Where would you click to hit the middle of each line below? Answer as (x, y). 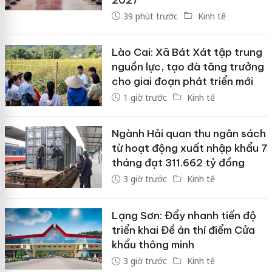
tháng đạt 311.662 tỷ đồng (178, 163)
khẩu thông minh (153, 244)
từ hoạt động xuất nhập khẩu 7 (189, 148)
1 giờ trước (145, 97)
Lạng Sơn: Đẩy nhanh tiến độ (184, 215)
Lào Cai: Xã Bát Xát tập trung (187, 52)
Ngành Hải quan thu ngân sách (189, 134)
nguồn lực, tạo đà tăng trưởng (188, 66)
